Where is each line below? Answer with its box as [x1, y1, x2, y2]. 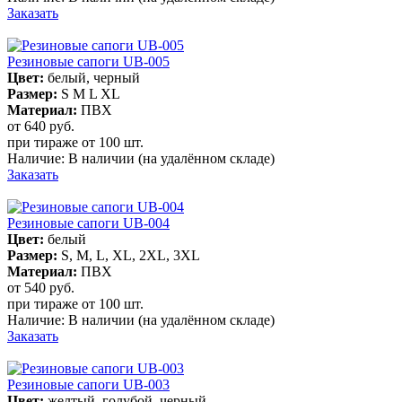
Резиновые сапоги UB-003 [7, 376, 170, 392]
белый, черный [48, 69, 140, 85]
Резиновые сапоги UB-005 [7, 53, 170, 69]
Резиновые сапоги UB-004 [7, 214, 170, 231]
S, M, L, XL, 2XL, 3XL [61, 247, 200, 263]
